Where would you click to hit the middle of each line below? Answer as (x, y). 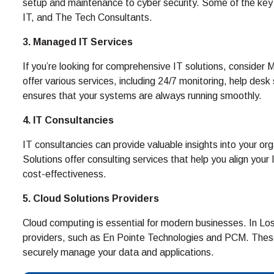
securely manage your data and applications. (118, 252)
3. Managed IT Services (78, 42)
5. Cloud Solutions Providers (91, 198)
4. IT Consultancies (68, 120)
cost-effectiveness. (65, 174)
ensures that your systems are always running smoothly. (142, 96)
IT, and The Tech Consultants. (87, 17)
